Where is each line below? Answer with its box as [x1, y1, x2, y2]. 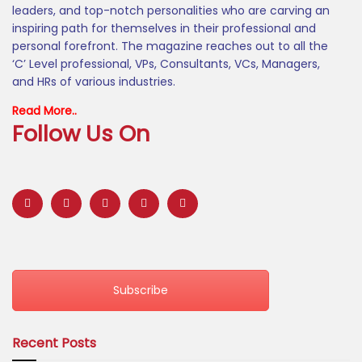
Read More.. [12, 103, 77, 120]
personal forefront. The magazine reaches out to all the [12, 38, 328, 55]
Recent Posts [12, 333, 96, 352]
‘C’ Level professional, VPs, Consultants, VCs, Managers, [12, 56, 320, 73]
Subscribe [113, 282, 168, 299]
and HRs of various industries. [12, 74, 175, 90]
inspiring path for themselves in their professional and [12, 20, 316, 37]
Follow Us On [12, 118, 150, 150]
